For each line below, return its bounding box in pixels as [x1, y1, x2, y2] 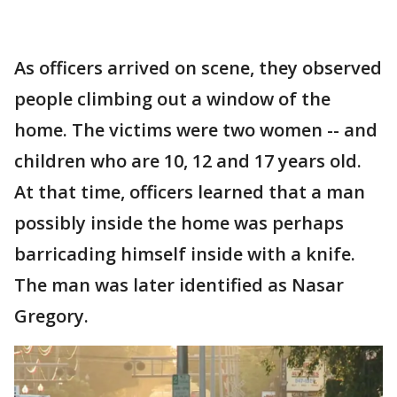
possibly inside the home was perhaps [14, 211, 344, 236]
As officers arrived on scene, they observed [14, 56, 382, 81]
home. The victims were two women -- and [14, 118, 378, 143]
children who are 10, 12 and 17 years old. [14, 149, 362, 174]
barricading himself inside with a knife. [14, 242, 355, 267]
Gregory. [14, 304, 89, 329]
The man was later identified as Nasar [14, 273, 344, 298]
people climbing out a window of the [14, 87, 331, 112]
